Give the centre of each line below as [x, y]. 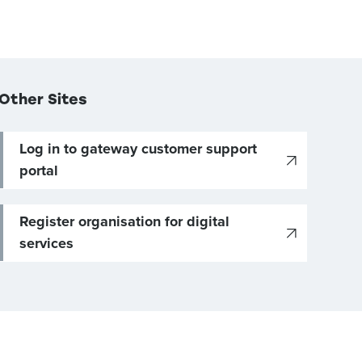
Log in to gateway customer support [138, 149]
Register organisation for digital [124, 221]
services [46, 243]
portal [38, 170]
